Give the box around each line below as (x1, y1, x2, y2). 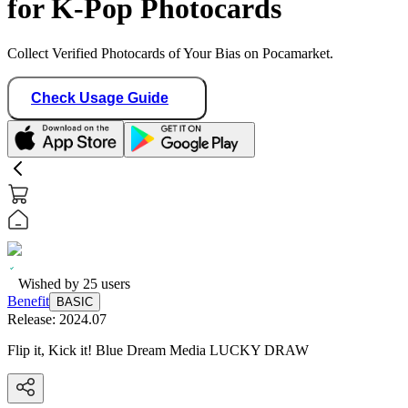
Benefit (7, 292, 49, 309)
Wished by (18, 275, 83, 291)
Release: (7, 311, 59, 327)
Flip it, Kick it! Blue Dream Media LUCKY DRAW (7, 342, 309, 358)
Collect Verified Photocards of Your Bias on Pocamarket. (7, 45, 333, 61)
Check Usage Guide (31, 89, 168, 106)
